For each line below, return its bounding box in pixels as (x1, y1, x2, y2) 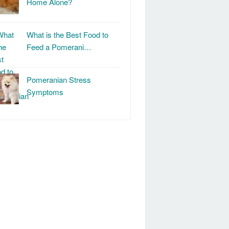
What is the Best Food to (27, 29, 108, 40)
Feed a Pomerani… (27, 41, 91, 52)
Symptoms (27, 86, 63, 97)
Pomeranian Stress (27, 74, 91, 85)
